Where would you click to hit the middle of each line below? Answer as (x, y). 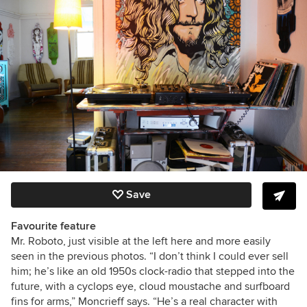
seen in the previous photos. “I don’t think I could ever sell (150, 256)
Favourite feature (53, 226)
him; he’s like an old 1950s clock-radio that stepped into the (153, 271)
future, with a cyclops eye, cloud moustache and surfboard (150, 286)
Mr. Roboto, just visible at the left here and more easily (141, 241)
